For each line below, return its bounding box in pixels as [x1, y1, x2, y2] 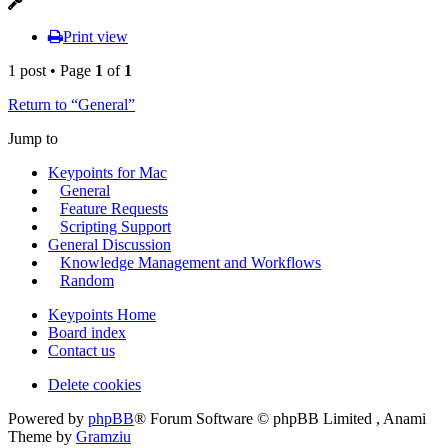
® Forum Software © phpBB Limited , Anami [134, 410, 426, 428]
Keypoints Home [48, 306, 156, 324]
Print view [63, 28, 128, 46]
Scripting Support [60, 218, 171, 236]
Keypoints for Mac [48, 164, 167, 182]
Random [60, 272, 114, 290]
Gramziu [76, 428, 131, 446]
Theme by [8, 428, 76, 446]
